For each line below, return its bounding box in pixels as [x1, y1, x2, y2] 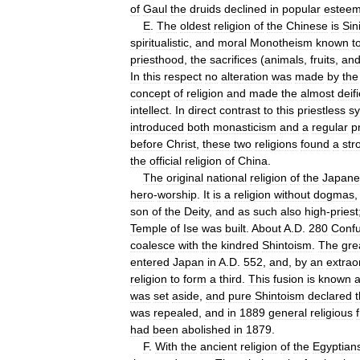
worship [157, 187, 197, 201]
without [274, 187, 310, 201]
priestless [297, 103, 346, 117]
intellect [130, 103, 169, 117]
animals [264, 52, 304, 66]
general [268, 305, 307, 319]
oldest [180, 18, 211, 32]
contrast [219, 103, 260, 117]
